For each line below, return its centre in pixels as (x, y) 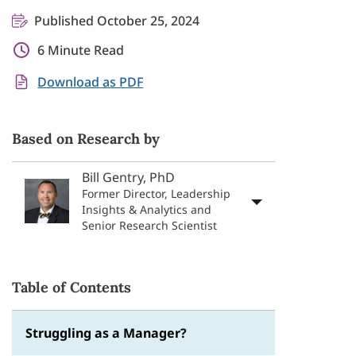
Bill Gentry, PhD (129, 177)
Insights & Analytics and (147, 209)
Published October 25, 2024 (117, 21)
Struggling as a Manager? (106, 333)
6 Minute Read (81, 50)
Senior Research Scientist (150, 225)
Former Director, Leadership (157, 193)
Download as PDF (91, 82)
